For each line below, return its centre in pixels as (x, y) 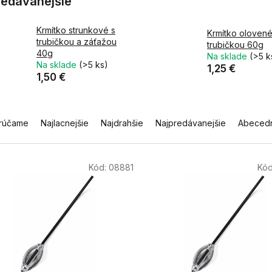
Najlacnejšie (65, 123)
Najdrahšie (122, 123)
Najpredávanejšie (191, 123)
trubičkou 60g (235, 45)
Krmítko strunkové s (76, 30)
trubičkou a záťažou (76, 42)
